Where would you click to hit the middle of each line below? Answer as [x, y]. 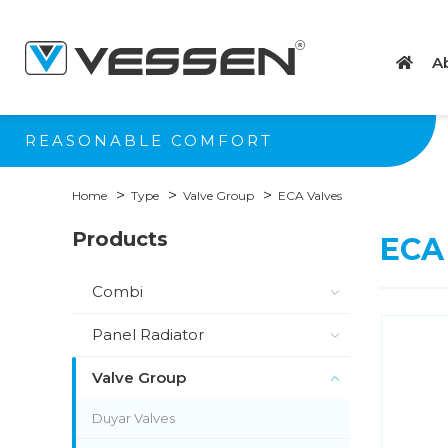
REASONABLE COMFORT [149, 140]
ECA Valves [310, 195]
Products [120, 239]
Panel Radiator [148, 334]
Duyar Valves [133, 418]
